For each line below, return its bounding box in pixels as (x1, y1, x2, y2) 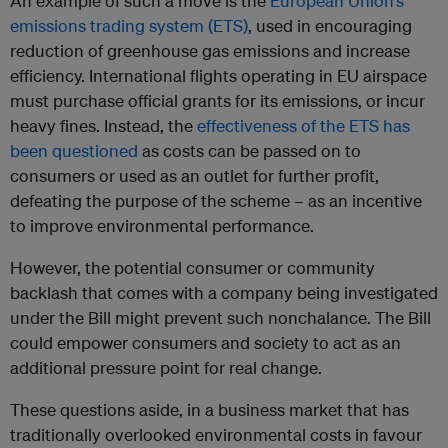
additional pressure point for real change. (10, 357, 322, 379)
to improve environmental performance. (10, 215, 314, 237)
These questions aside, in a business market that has (10, 399, 409, 421)
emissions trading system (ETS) (10, 15, 248, 37)
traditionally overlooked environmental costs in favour (10, 424, 422, 446)
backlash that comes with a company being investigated (10, 282, 438, 304)
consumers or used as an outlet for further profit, (10, 165, 379, 187)
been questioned (10, 140, 138, 162)
